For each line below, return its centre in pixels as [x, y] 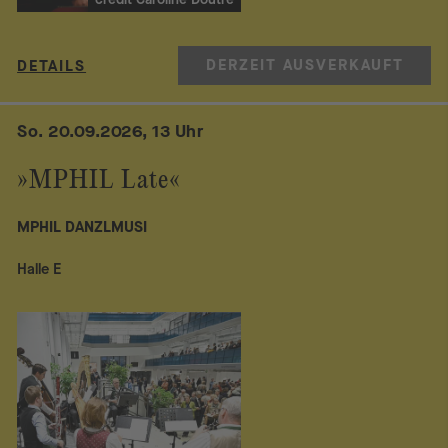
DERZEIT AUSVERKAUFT [304, 65]
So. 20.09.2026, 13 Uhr [110, 132]
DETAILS [52, 66]
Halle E [39, 269]
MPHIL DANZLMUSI [82, 226]
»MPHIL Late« [99, 180]
